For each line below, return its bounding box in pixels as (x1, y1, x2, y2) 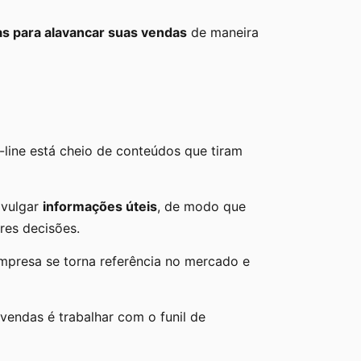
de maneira (187, 24, 259, 41)
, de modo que (157, 197, 246, 214)
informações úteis (43, 197, 157, 214)
